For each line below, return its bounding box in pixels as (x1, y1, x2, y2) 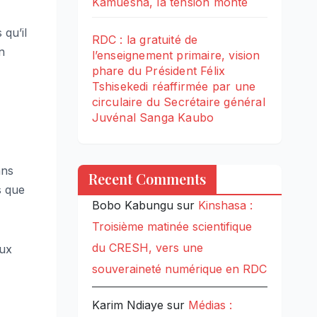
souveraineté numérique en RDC (91, 262, 267, 277)
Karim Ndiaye (91, 298, 163, 313)
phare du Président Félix (91, 64, 226, 79)
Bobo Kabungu (91, 198, 173, 213)
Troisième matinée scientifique (91, 219, 252, 234)
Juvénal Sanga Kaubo (91, 110, 214, 125)
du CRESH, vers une (91, 241, 203, 255)
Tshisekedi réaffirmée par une (91, 79, 256, 94)
